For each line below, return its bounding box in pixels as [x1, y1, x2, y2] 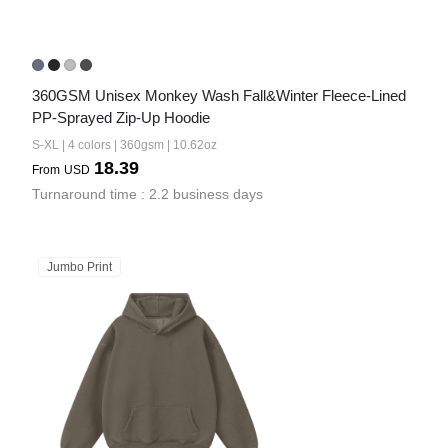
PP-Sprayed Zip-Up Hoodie [32, 109, 210, 126]
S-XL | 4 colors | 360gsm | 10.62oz [32, 138, 217, 152]
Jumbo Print [47, 260, 112, 274]
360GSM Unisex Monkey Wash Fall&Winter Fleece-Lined [32, 87, 406, 104]
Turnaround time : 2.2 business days [32, 186, 263, 202]
